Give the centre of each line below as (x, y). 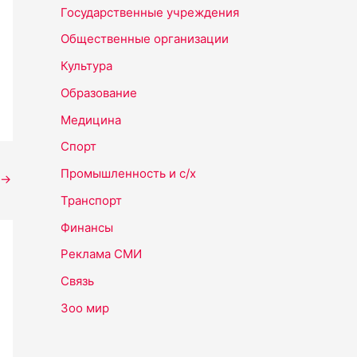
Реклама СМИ (101, 254)
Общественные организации (145, 39)
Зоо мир (85, 308)
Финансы (87, 227)
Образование (99, 92)
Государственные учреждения (150, 12)
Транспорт (91, 200)
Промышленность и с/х (128, 173)
